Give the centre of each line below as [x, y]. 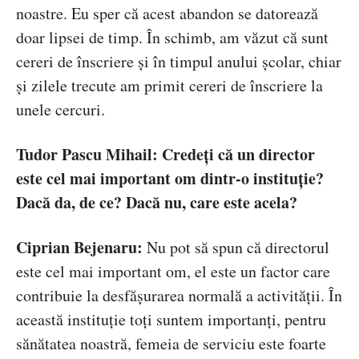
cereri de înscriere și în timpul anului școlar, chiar [179, 62]
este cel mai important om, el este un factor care [173, 272]
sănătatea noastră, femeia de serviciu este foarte [171, 344]
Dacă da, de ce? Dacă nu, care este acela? [157, 203]
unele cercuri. [61, 110]
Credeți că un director [238, 155]
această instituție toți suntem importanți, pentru [171, 320]
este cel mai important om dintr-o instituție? [170, 179]
